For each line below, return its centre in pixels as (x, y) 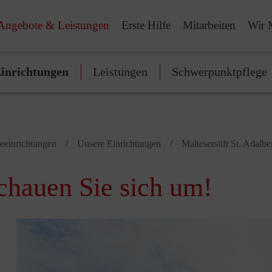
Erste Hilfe (146, 25)
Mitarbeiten (209, 25)
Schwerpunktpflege (219, 72)
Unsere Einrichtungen (119, 144)
